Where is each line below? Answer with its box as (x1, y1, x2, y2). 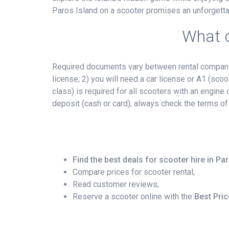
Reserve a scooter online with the (73, 191, 194, 201)
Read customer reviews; (73, 179, 159, 189)
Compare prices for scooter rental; (73, 167, 195, 177)
